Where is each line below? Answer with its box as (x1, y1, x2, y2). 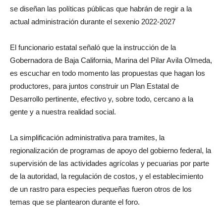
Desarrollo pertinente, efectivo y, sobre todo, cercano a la (10, 95, 193, 104)
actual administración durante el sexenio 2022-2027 (10, 17, 175, 26)
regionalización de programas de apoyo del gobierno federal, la (10, 146, 211, 155)
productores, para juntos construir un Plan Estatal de (10, 82, 179, 91)
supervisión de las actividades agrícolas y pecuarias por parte (10, 159, 209, 168)
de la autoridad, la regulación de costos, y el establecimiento (10, 172, 203, 181)
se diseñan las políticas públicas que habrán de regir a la (10, 4, 192, 13)
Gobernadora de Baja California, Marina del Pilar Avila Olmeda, (10, 56, 212, 65)
